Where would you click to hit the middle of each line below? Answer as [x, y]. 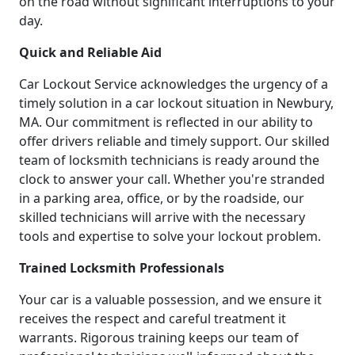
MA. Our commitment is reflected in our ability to [166, 122]
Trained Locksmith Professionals [122, 267]
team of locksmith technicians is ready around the [169, 160]
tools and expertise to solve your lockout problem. [170, 236]
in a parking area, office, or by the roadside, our [162, 198]
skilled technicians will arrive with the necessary [162, 217]
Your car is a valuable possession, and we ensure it [170, 299]
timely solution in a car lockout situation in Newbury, [176, 103]
